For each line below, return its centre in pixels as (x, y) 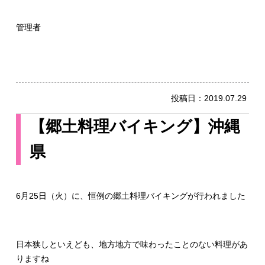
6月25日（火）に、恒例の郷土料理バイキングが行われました (130, 195)
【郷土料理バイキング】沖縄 (135, 126)
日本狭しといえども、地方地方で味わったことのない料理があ (132, 245)
